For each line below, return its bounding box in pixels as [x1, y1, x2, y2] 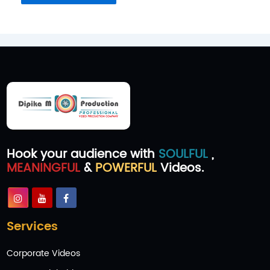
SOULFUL [158, 145, 212, 165]
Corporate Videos [6, 246, 80, 261]
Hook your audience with [6, 145, 159, 165]
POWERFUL [95, 159, 157, 179]
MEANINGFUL [6, 159, 80, 179]
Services [6, 217, 58, 237]
